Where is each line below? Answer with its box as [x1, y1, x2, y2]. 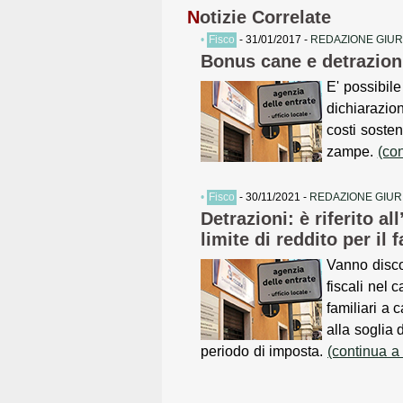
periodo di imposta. [201, 344, 328, 360]
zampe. [327, 144, 378, 160]
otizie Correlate [200, 7, 331, 28]
